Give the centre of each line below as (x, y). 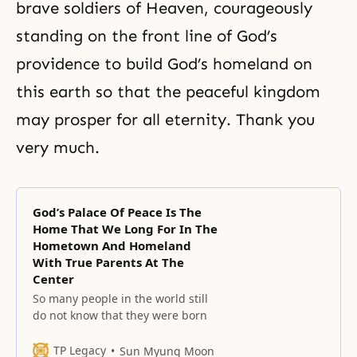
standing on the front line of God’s (147, 36)
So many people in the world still (120, 298)
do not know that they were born (120, 315)
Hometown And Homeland (112, 245)
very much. (58, 147)
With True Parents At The (108, 262)
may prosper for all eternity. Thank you (165, 120)
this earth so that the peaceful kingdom (168, 92)
